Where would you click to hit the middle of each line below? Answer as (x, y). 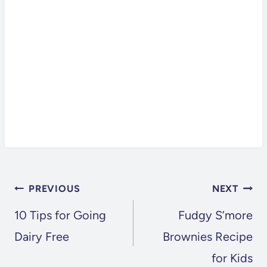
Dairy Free (42, 237)
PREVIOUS (55, 189)
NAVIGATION (65, 206)
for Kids (232, 258)
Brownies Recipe (208, 237)
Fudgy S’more (215, 215)
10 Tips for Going (60, 215)
